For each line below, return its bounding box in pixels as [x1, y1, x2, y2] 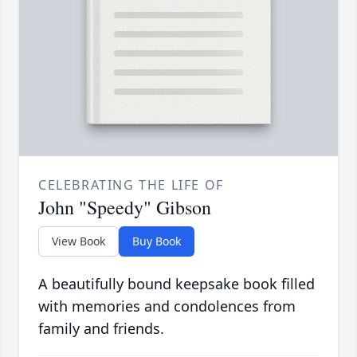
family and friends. [38, 319, 164, 339]
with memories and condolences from [38, 296, 296, 316]
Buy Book [132, 233, 181, 249]
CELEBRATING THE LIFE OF [38, 176, 224, 194]
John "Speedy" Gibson [38, 194, 211, 221]
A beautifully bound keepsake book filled [38, 274, 315, 294]
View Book [52, 233, 105, 249]
